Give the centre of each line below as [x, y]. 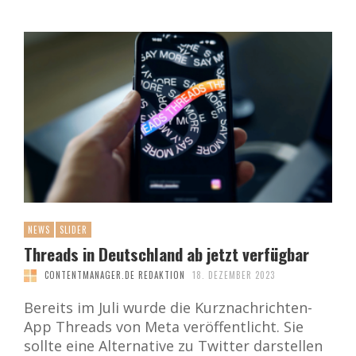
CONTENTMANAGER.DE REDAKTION [114, 275]
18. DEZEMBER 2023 [234, 275]
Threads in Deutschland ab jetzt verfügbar [166, 254]
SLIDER [74, 230]
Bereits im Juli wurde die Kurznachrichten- [168, 308]
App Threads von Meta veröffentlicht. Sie [164, 327]
